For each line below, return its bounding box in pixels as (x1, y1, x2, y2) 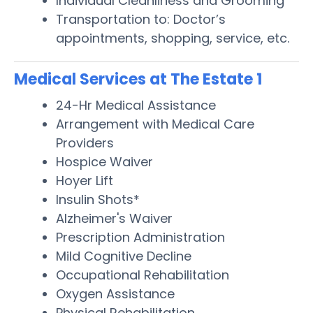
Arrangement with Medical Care (56, 115, 254, 133)
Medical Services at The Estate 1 (14, 68, 262, 90)
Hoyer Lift (56, 171, 113, 189)
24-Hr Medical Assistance (56, 96, 216, 114)
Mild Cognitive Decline (56, 247, 191, 265)
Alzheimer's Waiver (56, 209, 173, 227)
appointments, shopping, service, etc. (56, 29, 289, 47)
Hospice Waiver (56, 152, 153, 170)
